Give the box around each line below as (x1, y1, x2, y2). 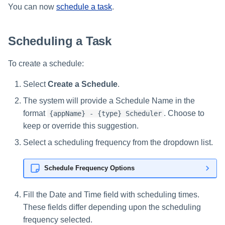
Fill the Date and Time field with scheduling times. (23, 190, 199, 199)
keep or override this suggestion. (23, 121, 139, 130)
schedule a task (56, 3, 112, 12)
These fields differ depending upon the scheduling (23, 202, 201, 211)
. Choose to (164, 108, 204, 118)
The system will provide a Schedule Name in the (23, 96, 195, 105)
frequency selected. (23, 215, 92, 224)
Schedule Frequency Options (44, 164, 135, 172)
